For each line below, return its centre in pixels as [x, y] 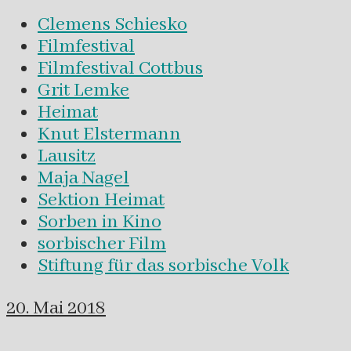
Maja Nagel [83, 178]
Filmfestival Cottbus [120, 69]
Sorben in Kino [100, 222]
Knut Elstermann [109, 134]
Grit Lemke [83, 90]
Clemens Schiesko [112, 25]
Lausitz [67, 156]
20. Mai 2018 [56, 308]
